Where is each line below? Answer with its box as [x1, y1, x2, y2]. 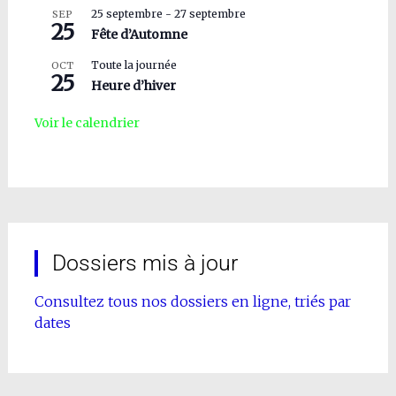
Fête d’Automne [90, 27, 187, 43]
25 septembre [90, 7, 163, 21]
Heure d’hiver [90, 78, 176, 95]
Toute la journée [90, 58, 177, 72]
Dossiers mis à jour [51, 250, 238, 277]
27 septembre [173, 7, 246, 21]
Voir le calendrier [34, 115, 140, 132]
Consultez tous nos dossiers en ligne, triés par [34, 293, 351, 311]
